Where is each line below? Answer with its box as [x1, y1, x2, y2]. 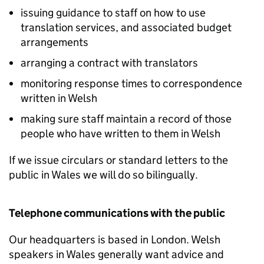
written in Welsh [21, 91, 97, 105]
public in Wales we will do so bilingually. [9, 168, 198, 181]
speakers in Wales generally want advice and [9, 247, 224, 261]
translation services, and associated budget [21, 21, 232, 34]
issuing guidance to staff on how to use [21, 6, 206, 19]
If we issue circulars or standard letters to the [9, 153, 228, 167]
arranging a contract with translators [21, 56, 198, 70]
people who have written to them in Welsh [21, 127, 220, 140]
